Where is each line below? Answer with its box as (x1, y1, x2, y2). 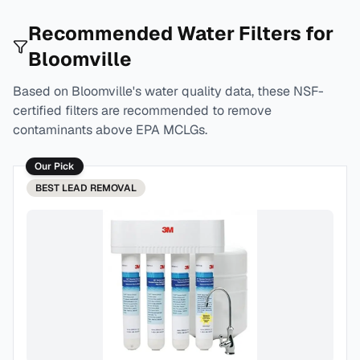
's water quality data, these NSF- (133, 83, 324, 100)
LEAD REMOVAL (62, 182, 137, 194)
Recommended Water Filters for (27, 21, 333, 46)
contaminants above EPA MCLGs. (13, 121, 207, 138)
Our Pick (35, 160, 75, 173)
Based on (13, 83, 72, 100)
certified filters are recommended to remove (13, 102, 272, 119)
